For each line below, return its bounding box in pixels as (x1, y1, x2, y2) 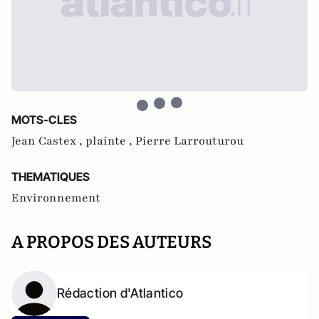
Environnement (11, 190, 100, 206)
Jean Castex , (11, 133, 85, 149)
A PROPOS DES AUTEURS (11, 232, 211, 252)
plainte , (85, 133, 135, 149)
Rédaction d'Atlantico (57, 286, 184, 300)
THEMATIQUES (11, 169, 90, 184)
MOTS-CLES (11, 113, 77, 127)
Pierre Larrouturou (135, 133, 244, 149)
